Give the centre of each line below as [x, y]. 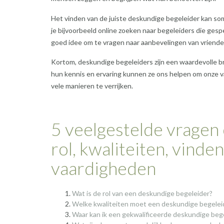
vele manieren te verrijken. [92, 85]
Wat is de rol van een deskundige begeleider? [142, 193]
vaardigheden [103, 168]
